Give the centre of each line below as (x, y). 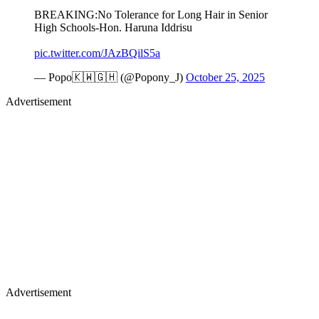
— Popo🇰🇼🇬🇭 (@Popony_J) (110, 77)
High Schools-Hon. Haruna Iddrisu (113, 27)
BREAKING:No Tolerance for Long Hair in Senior (151, 14)
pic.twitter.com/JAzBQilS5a (97, 53)
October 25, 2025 (225, 77)
